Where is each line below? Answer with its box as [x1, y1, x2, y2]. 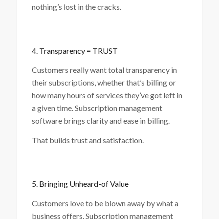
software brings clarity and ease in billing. [31, 116, 170, 126]
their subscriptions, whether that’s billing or [31, 78, 176, 88]
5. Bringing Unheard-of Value [31, 179, 129, 189]
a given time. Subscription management [31, 103, 162, 113]
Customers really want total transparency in [31, 65, 177, 75]
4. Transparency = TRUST [31, 45, 118, 55]
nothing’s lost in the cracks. [31, 1, 121, 11]
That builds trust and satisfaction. [31, 135, 144, 145]
